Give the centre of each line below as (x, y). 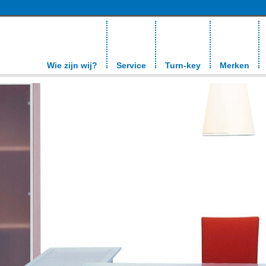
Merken (235, 65)
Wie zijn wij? (72, 65)
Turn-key (183, 65)
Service (131, 65)
